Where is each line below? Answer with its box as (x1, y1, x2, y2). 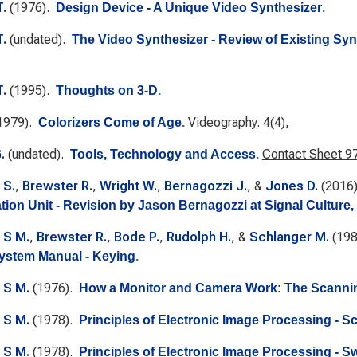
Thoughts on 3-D (55, 84, 158, 97)
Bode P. (113, 229, 159, 245)
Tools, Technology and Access (69, 147, 256, 161)
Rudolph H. (166, 229, 231, 245)
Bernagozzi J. (163, 178, 247, 194)
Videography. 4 (187, 115, 270, 130)
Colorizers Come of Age (37, 116, 182, 129)
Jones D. (265, 178, 318, 194)
